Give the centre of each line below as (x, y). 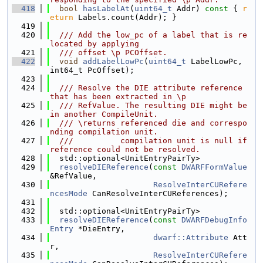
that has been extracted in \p (118, 97)
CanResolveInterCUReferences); (158, 193)
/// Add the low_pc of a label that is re (149, 35)
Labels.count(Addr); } (125, 17)
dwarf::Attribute (191, 237)
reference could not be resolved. (125, 149)
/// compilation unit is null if (149, 141)
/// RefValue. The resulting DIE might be (149, 105)
